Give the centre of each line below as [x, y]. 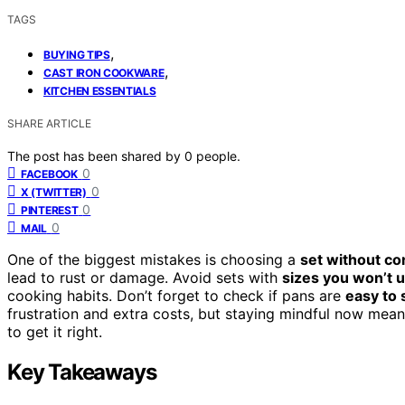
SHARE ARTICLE [49, 123]
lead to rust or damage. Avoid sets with [145, 277]
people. [218, 155]
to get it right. [55, 331]
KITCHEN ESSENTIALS [100, 90]
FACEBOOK [49, 174]
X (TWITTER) [54, 192]
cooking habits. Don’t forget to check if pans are [176, 295]
